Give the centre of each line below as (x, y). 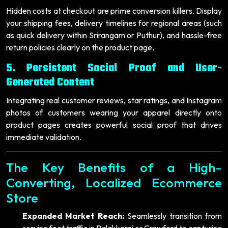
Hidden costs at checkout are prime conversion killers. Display (114, 10)
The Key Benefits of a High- (114, 167)
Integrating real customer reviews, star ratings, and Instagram (114, 100)
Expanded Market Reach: (73, 216)
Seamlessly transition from (173, 216)
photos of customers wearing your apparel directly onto (114, 112)
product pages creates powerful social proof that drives (114, 124)
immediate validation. (44, 137)
